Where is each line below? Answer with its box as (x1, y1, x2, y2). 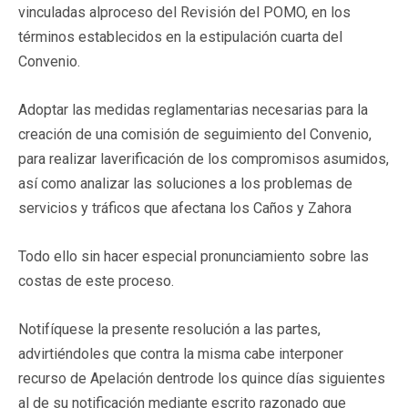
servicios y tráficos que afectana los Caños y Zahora (18, 199, 352, 217)
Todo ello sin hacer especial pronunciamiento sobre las (18, 247, 369, 265)
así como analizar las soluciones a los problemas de (18, 174, 352, 192)
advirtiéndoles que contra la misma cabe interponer (18, 344, 343, 362)
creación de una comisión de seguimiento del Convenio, (18, 125, 372, 143)
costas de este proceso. (18, 271, 174, 290)
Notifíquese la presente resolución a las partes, (18, 320, 321, 338)
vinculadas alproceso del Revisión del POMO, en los (18, 3, 351, 21)
